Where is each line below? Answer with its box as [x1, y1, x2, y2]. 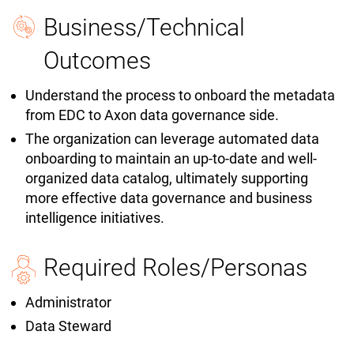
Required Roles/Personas [43, 254, 307, 282]
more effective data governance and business [25, 190, 312, 207]
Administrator [25, 294, 111, 311]
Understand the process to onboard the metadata [25, 87, 335, 104]
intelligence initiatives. [25, 209, 168, 227]
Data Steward [25, 318, 115, 335]
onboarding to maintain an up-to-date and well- [25, 150, 317, 168]
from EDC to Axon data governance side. [25, 107, 284, 124]
